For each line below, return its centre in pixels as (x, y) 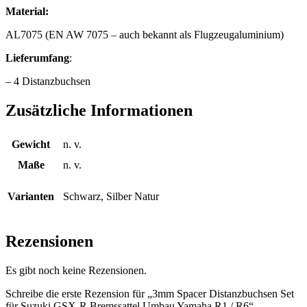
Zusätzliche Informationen (99, 111)
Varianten (31, 197)
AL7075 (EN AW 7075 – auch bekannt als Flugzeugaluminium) (145, 35)
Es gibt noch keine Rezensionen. (76, 271)
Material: (31, 12)
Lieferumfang (37, 58)
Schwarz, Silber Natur (111, 197)
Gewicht (31, 145)
